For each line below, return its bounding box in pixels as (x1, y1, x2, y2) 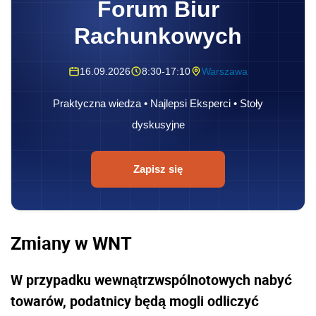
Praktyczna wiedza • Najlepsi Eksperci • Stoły (53, 97, 263, 110)
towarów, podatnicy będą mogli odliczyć (11, 291, 259, 310)
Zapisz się (133, 163, 183, 176)
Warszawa (202, 66, 248, 78)
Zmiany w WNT (11, 231, 132, 255)
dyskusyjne (131, 119, 185, 131)
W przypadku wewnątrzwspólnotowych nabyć (11, 269, 292, 289)
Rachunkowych (74, 23, 242, 49)
